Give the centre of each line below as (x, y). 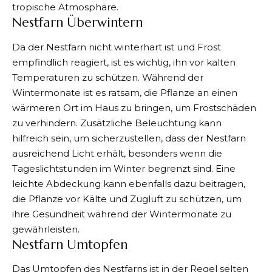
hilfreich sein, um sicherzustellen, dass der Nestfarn (129, 138)
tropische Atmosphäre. (65, 7)
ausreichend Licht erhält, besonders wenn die (117, 153)
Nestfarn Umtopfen (70, 244)
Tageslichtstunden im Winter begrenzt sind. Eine (124, 168)
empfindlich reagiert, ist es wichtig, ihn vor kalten (124, 62)
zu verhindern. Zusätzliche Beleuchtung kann (117, 123)
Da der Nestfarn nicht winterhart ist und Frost (117, 47)
